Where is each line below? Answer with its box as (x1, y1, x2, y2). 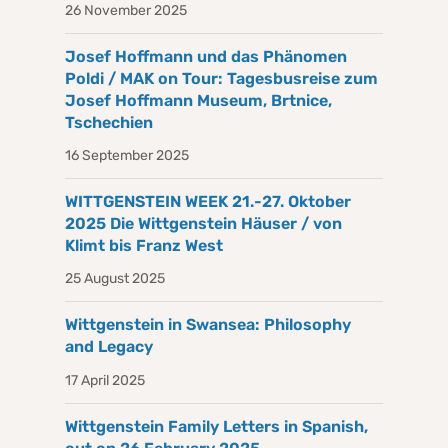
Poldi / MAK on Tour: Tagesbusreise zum (65, 68, 378, 88)
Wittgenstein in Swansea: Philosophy (65, 315, 351, 335)
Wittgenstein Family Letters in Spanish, (65, 416, 368, 436)
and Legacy (65, 337, 153, 357)
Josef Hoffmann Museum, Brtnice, (65, 90, 332, 110)
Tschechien (65, 112, 153, 132)
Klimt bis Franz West (65, 236, 223, 256)
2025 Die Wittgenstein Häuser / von (65, 214, 342, 234)
